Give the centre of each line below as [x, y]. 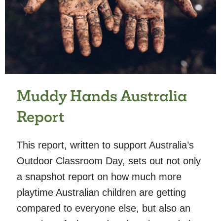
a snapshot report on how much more [99, 176]
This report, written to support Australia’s [105, 145]
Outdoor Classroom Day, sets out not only [109, 161]
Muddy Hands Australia [102, 96]
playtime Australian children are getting [101, 192]
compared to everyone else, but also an [104, 208]
